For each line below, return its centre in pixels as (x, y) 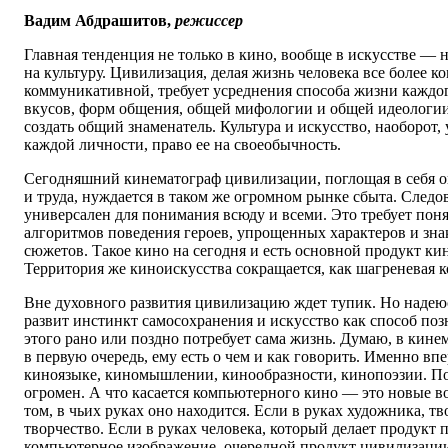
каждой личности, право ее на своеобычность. (182, 145)
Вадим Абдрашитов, (99, 21)
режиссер (209, 21)
